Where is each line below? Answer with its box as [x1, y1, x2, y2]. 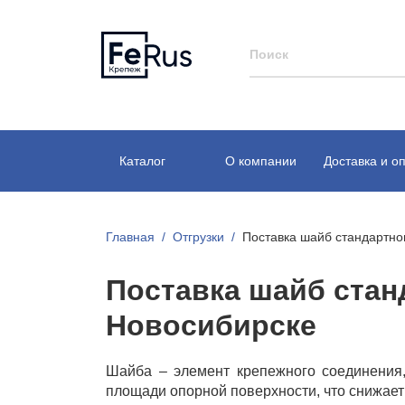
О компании [225, 154, 297, 168]
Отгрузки [173, 230, 224, 244]
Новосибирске [106, 309, 316, 342]
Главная [106, 230, 155, 244]
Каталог [119, 154, 165, 168]
